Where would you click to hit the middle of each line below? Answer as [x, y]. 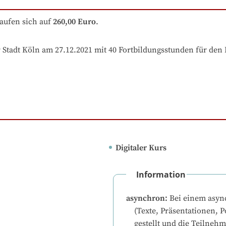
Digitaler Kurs [141, 148]
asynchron [146, 199]
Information [161, 175]
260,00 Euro [74, 21]
